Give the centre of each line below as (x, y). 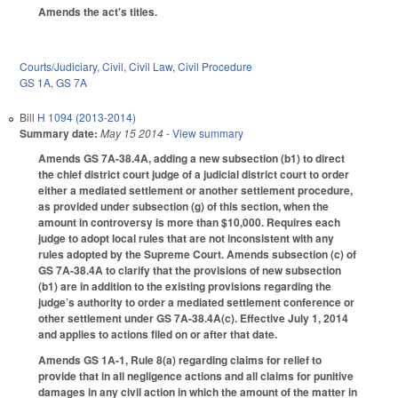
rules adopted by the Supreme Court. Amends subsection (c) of (197, 254)
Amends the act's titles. (98, 12)
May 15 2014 (132, 132)
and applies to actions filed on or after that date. (158, 334)
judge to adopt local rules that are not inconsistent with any (186, 238)
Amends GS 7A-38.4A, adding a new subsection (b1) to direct (191, 158)
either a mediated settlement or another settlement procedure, (195, 190)
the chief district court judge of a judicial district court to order (194, 174)
